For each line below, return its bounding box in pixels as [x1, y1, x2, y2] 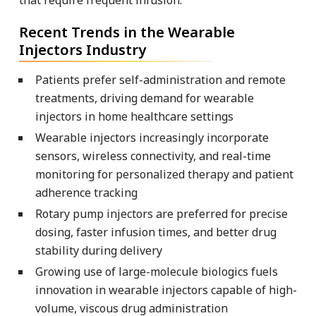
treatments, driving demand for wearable [35, 90, 254, 106]
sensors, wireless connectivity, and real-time [35, 147, 271, 164]
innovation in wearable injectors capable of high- [35, 281, 297, 298]
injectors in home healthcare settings [35, 108, 233, 124]
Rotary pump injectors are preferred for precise [35, 205, 288, 221]
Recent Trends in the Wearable [19, 22, 235, 42]
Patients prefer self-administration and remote [35, 71, 286, 87]
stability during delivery [35, 242, 162, 258]
